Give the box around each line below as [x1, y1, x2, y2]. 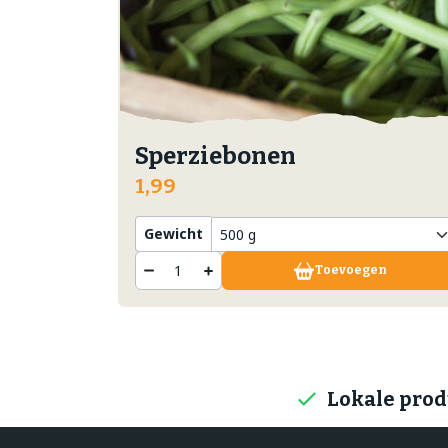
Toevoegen [315, 263, 388, 278]
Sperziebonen [135, 142, 296, 171]
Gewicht [144, 224, 203, 244]
